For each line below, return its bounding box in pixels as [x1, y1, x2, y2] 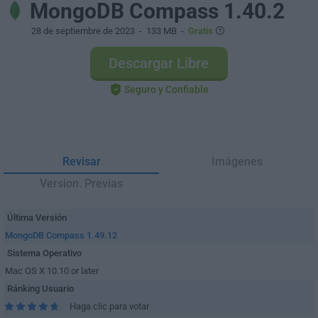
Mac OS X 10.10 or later [5, 265, 99, 276]
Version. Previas [40, 177, 123, 190]
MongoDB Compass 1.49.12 [5, 230, 117, 241]
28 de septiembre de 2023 [31, 26, 135, 36]
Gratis [188, 26, 213, 36]
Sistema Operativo [7, 248, 82, 258]
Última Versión [7, 212, 67, 223]
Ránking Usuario [7, 283, 74, 294]
